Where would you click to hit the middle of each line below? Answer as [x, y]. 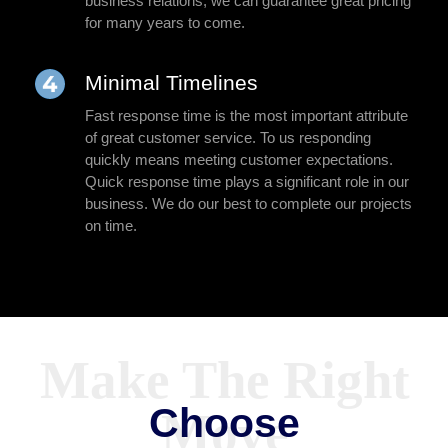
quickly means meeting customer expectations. [239, 160]
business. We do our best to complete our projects [248, 204]
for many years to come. [165, 23]
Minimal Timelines [171, 83]
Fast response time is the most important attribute [246, 116]
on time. [111, 226]
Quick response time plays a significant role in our [247, 182]
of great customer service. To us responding [228, 138]
